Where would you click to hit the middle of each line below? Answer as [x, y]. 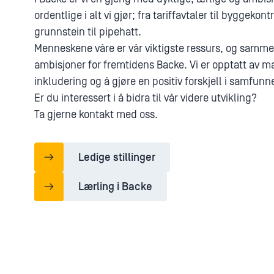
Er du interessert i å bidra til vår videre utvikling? [147, 98]
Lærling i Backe [115, 187]
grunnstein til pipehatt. [88, 32]
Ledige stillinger [117, 157]
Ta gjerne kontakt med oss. [96, 115]
